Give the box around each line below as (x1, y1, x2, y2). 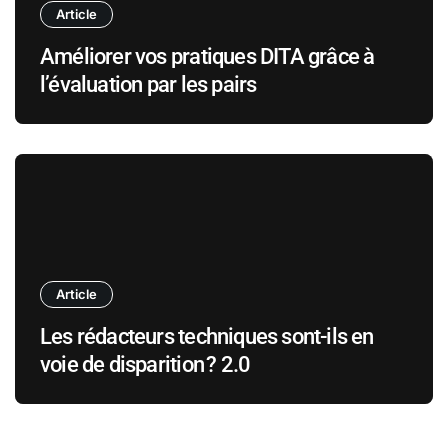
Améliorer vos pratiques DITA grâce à (40, 43, 375, 69)
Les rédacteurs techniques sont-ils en (40, 323, 374, 349)
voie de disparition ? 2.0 (40, 351, 251, 377)
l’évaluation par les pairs (40, 71, 257, 97)
